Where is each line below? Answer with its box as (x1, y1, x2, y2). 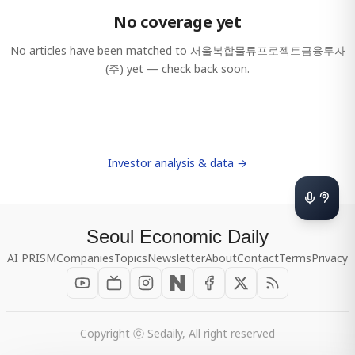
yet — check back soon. (124, 61, 250, 76)
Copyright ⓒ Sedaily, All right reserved (80, 326, 275, 341)
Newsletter (147, 250, 205, 265)
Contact (237, 250, 279, 265)
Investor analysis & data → (108, 155, 247, 170)
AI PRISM (7, 250, 56, 265)
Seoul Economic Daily (86, 226, 269, 247)
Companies (56, 250, 114, 265)
